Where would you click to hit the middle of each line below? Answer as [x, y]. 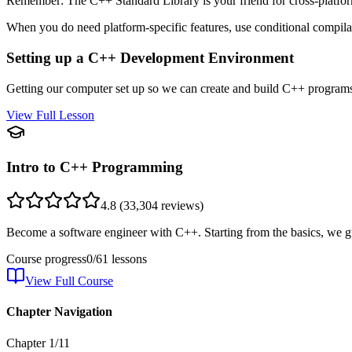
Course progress [46, 259]
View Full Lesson [50, 115]
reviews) [181, 205]
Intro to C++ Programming [95, 167]
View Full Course [69, 281]
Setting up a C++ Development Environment [150, 57]
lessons [128, 259]
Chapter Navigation [59, 312]
